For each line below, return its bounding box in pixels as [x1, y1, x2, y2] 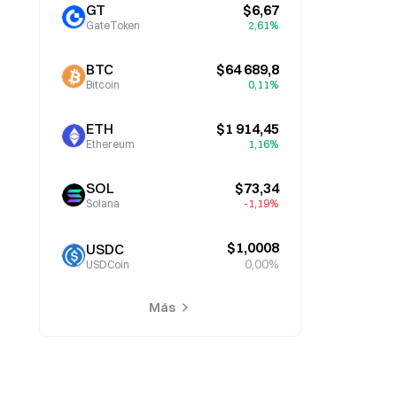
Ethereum [86, 137, 135, 151]
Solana [86, 197, 120, 210]
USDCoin [86, 257, 129, 271]
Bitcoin [86, 78, 120, 91]
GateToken [86, 19, 140, 32]
